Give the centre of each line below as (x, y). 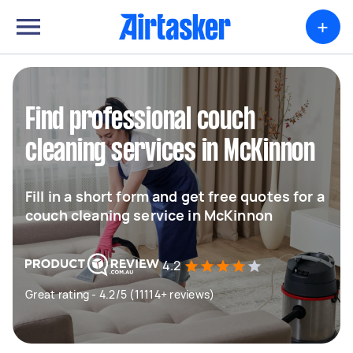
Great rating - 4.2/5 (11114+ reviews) (120, 294)
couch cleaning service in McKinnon (149, 215)
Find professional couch (140, 121)
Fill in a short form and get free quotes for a (175, 196)
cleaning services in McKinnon (170, 152)
